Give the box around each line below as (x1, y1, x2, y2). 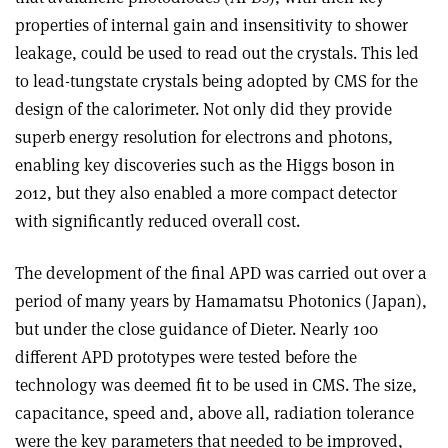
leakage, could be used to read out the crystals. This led (15, 42, 419, 64)
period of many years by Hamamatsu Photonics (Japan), (15, 290, 427, 312)
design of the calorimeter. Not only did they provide (15, 98, 392, 120)
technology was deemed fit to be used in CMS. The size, (15, 374, 417, 396)
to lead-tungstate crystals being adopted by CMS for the (15, 70, 418, 92)
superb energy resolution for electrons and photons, (15, 126, 393, 148)
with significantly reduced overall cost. (15, 210, 300, 232)
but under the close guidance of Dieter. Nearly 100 (15, 318, 378, 340)
